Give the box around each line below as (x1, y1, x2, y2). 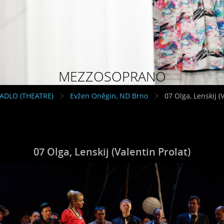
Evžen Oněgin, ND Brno (70, 90, 148, 100)
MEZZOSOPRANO (58, 66, 166, 85)
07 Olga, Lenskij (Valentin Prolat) (33, 144, 190, 158)
